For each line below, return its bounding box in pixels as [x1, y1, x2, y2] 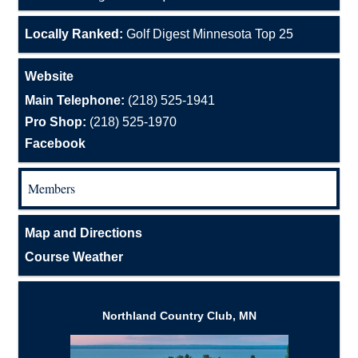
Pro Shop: [25, 115, 89, 129]
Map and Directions [25, 226, 142, 241]
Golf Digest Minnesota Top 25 [123, 27, 293, 42]
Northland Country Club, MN [101, 309, 257, 323]
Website [25, 70, 74, 84]
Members [28, 180, 75, 197]
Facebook [25, 137, 86, 151]
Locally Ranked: [25, 27, 123, 42]
